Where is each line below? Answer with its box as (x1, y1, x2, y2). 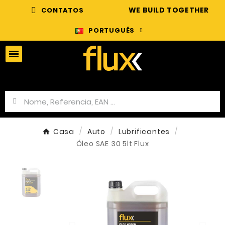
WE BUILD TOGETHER (128, 5, 209, 15)
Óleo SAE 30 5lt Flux (76, 139, 149, 149)
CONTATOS (41, 6, 84, 15)
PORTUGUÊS (88, 26, 135, 35)
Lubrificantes (118, 127, 170, 137)
